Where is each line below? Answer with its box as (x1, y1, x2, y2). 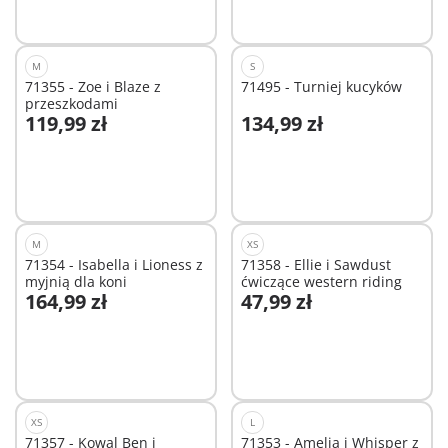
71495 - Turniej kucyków (240, 77, 402, 97)
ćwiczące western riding (240, 272, 402, 292)
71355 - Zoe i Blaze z (25, 77, 161, 97)
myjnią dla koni (25, 272, 127, 292)
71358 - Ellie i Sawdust (240, 255, 391, 275)
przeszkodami (25, 94, 118, 114)
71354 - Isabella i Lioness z (25, 255, 203, 275)
